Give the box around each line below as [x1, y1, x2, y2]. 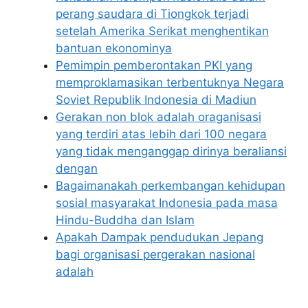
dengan [56, 162, 98, 176]
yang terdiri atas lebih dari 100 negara [56, 127, 267, 142]
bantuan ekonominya [56, 41, 172, 56]
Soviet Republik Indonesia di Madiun [56, 93, 256, 107]
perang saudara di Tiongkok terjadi [56, 7, 249, 21]
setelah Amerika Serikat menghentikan [56, 24, 269, 38]
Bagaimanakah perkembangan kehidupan [56, 179, 285, 193]
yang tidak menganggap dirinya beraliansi [56, 144, 287, 159]
